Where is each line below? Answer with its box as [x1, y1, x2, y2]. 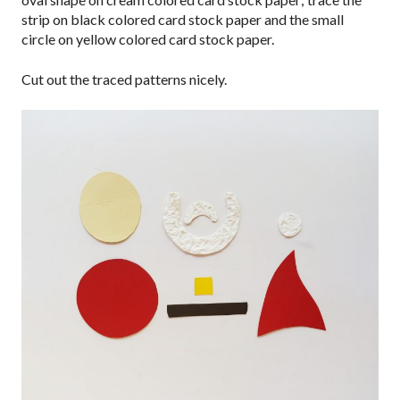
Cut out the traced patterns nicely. [21, 71, 227, 88]
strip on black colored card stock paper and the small [21, 11, 344, 29]
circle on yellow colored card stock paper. [21, 30, 274, 48]
